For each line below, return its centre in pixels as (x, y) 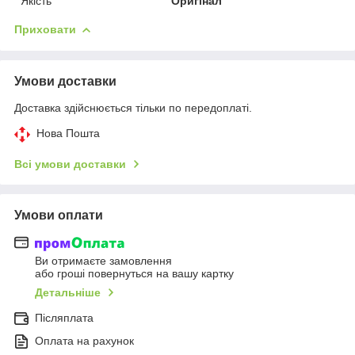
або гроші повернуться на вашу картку (134, 274)
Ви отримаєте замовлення (103, 261)
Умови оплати (59, 215)
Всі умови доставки (70, 164)
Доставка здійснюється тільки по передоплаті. (133, 107)
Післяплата (64, 318)
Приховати (45, 29)
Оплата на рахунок (84, 341)
